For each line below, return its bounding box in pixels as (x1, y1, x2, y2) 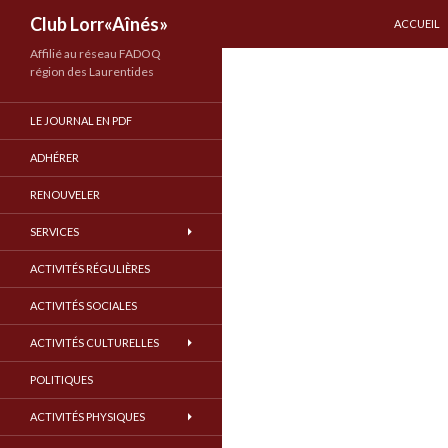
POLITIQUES (30, 373, 93, 386)
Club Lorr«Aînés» (30, 13, 168, 35)
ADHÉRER (30, 151, 79, 164)
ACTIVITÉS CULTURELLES (30, 336, 159, 349)
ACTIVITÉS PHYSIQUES (30, 410, 145, 423)
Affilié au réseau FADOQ (30, 46, 161, 61)
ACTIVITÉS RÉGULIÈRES (30, 262, 150, 275)
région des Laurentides (30, 64, 154, 79)
